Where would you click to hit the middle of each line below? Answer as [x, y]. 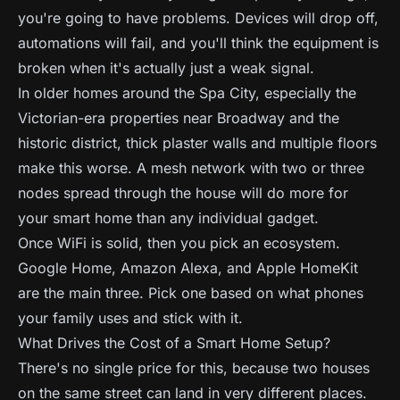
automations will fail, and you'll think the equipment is [198, 43]
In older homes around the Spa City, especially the [187, 93]
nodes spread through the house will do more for [183, 193]
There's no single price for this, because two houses [194, 368]
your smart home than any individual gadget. [168, 218]
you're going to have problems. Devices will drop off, [198, 18]
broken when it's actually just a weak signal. [166, 68]
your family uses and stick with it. [130, 318]
